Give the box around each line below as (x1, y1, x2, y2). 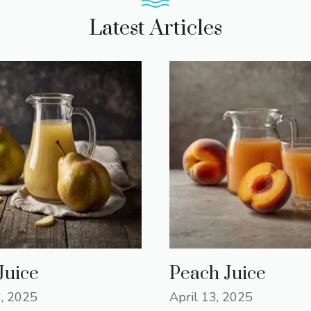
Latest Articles (89, 15, 222, 42)
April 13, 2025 (169, 288, 253, 305)
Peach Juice (169, 262, 266, 285)
